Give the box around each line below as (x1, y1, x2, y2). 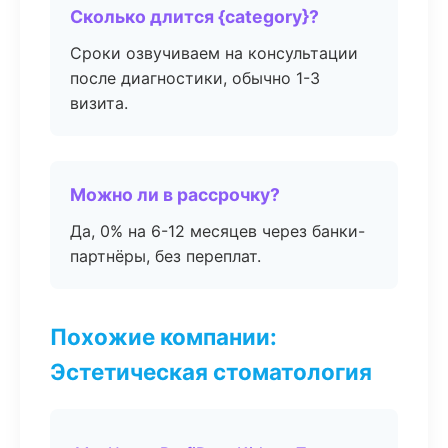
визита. (70, 93, 128, 113)
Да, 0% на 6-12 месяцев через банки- (70, 221, 365, 241)
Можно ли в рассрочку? (70, 184, 280, 205)
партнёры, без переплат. (70, 246, 261, 266)
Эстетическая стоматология (50, 358, 372, 385)
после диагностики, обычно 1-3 (70, 68, 320, 88)
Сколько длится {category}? (70, 6, 319, 27)
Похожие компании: (50, 323, 277, 350)
